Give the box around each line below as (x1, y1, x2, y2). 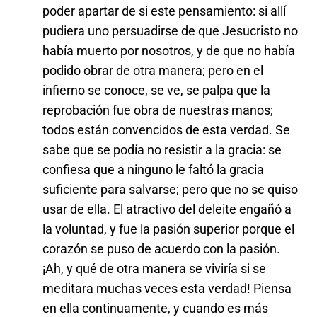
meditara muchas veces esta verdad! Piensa (42, 280, 292, 296)
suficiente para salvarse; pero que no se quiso (42, 181, 298, 197)
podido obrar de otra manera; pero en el (42, 62, 263, 78)
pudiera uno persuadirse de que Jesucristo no (42, 23, 298, 38)
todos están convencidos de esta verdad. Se (42, 122, 290, 137)
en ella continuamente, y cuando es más (42, 300, 268, 316)
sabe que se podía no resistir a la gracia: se (42, 142, 282, 157)
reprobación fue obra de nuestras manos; (42, 102, 273, 117)
